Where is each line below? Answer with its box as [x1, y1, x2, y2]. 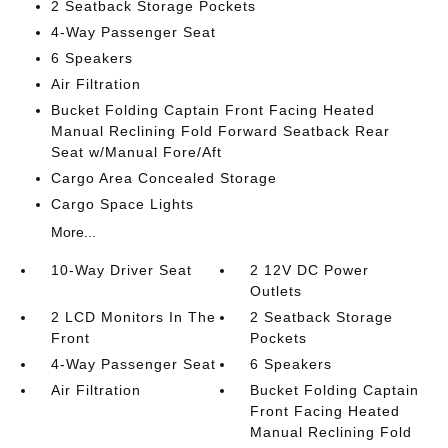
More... [50, 223, 96, 240]
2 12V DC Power [250, 261, 370, 278]
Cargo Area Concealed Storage [50, 169, 277, 186]
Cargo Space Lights [50, 195, 194, 212]
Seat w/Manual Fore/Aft [50, 143, 222, 160]
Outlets [250, 282, 303, 299]
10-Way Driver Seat [50, 261, 192, 278]
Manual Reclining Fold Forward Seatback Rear [50, 122, 390, 139]
